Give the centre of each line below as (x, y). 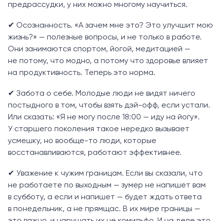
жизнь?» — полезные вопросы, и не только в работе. (105, 37)
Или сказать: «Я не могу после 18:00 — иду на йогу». (104, 117)
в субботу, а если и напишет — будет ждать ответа (105, 197)
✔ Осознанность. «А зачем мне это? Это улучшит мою (110, 25)
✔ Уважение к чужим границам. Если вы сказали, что (105, 173)
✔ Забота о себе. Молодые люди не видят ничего (102, 93)
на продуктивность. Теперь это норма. (82, 73)
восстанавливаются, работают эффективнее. (95, 153)
